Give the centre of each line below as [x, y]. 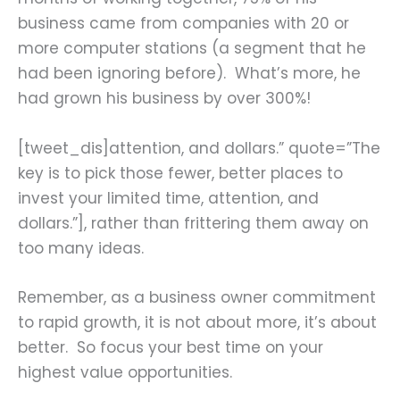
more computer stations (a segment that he [192, 49]
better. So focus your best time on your [171, 347]
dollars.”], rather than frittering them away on [193, 223]
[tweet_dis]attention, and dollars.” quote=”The [199, 148]
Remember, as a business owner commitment [197, 297]
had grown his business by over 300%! [164, 99]
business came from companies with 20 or [183, 24]
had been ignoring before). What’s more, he [189, 74]
